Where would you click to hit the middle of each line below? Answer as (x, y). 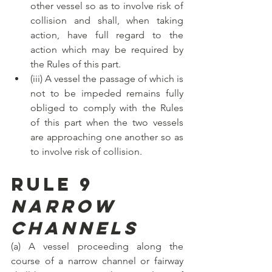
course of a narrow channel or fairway (97, 261)
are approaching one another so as (107, 137)
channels (75, 228)
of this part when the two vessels (107, 123)
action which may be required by (107, 50)
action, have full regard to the (107, 35)
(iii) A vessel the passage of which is (107, 79)
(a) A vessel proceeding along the (97, 246)
